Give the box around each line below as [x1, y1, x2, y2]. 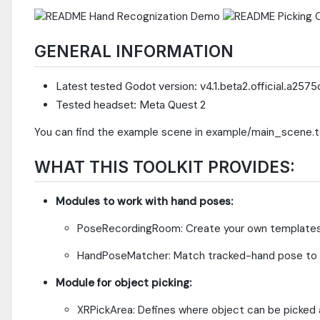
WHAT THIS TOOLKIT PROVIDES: [34, 156, 295, 176]
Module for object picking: [56, 276, 191, 291]
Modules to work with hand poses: [56, 194, 233, 209]
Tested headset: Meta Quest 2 [56, 97, 206, 111]
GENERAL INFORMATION [34, 41, 234, 61]
